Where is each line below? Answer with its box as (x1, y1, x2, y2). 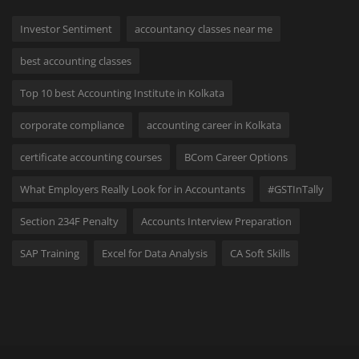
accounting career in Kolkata (147, 117, 281, 132)
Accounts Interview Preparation (141, 213, 292, 228)
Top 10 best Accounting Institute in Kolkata (20, 85, 224, 100)
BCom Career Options (184, 149, 288, 164)
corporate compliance (20, 117, 124, 132)
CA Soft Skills (230, 245, 290, 260)
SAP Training (20, 245, 79, 260)
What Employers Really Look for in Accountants (20, 181, 245, 196)
